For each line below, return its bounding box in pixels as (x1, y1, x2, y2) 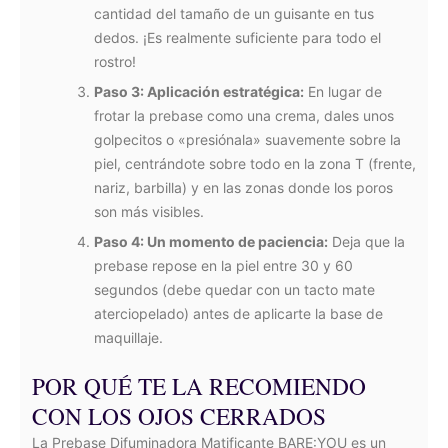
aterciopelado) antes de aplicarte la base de (94, 305, 383, 322)
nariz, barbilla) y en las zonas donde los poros (94, 179, 393, 196)
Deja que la (328, 233, 405, 250)
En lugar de (304, 83, 382, 100)
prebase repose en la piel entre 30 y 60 (94, 257, 353, 274)
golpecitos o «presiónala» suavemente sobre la (94, 131, 401, 148)
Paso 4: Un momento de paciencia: (94, 233, 328, 250)
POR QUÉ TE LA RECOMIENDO (32, 370, 366, 402)
